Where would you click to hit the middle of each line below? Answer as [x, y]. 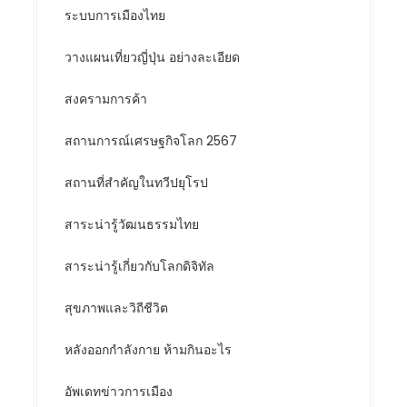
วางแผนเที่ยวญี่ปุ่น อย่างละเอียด [153, 58]
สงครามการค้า [106, 99]
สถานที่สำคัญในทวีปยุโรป [137, 183]
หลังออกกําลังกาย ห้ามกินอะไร [149, 350]
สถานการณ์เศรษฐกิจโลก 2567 [151, 141]
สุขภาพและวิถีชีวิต [117, 308]
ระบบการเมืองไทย [115, 16]
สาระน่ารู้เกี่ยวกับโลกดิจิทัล [140, 267]
